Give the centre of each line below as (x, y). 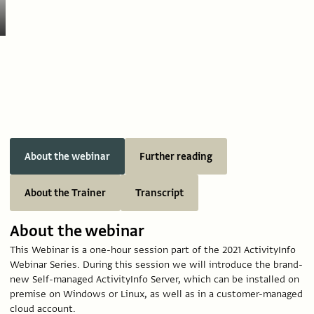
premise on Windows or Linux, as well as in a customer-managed (156, 294)
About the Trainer (65, 193)
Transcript (159, 193)
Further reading (176, 157)
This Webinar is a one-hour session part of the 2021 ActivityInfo (153, 250)
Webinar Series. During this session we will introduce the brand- (156, 265)
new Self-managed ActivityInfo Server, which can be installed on (155, 279)
